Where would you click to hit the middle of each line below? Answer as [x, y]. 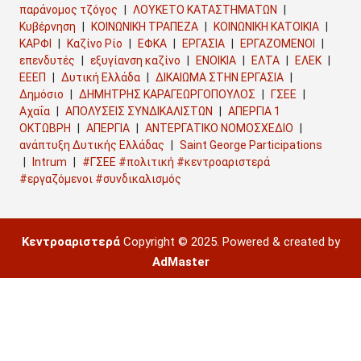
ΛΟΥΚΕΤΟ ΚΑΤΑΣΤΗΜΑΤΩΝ [205, 9]
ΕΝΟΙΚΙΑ [216, 60]
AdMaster [180, 261]
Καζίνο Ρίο [95, 43]
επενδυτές [47, 60]
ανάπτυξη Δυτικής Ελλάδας [92, 145]
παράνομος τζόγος [68, 9]
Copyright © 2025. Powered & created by [230, 241]
